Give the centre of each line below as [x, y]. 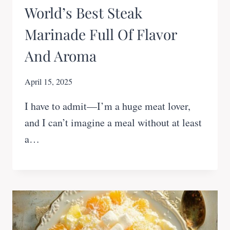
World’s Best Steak [83, 12]
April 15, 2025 [49, 81]
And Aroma [61, 55]
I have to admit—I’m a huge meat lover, [108, 106]
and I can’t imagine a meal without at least [113, 122]
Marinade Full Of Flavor [101, 34]
